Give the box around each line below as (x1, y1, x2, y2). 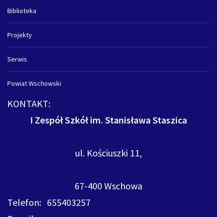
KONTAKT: (7, 97, 50, 110)
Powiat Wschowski (7, 79, 61, 88)
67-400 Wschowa (75, 180, 142, 192)
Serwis (7, 55, 27, 64)
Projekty (7, 31, 32, 40)
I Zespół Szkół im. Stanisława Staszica (30, 114, 187, 126)
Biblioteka (7, 6, 36, 15)
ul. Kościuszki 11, (75, 147, 142, 159)
